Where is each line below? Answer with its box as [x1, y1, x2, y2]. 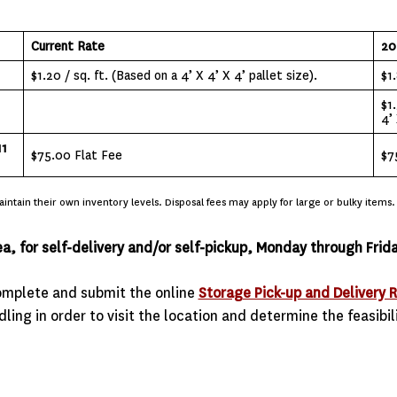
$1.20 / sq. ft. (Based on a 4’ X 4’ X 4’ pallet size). [30, 66, 317, 83]
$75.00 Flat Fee [30, 146, 122, 163]
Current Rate [30, 37, 147, 54]
